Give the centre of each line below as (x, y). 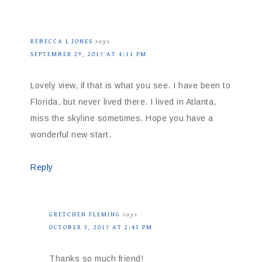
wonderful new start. (71, 135)
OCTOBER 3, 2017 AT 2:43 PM (101, 227)
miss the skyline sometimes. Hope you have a (122, 118)
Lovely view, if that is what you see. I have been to (130, 86)
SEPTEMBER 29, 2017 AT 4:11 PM (89, 54)
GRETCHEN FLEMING (85, 215)
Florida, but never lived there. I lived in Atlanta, (123, 102)
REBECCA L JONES (62, 42)
